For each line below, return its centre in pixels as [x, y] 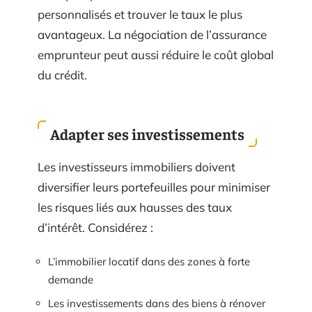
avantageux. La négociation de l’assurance [152, 35]
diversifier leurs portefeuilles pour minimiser [154, 187]
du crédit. [62, 75]
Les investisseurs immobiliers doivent [136, 166]
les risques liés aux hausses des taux [135, 207]
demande [71, 280]
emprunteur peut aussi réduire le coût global [156, 55]
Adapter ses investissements [147, 133]
